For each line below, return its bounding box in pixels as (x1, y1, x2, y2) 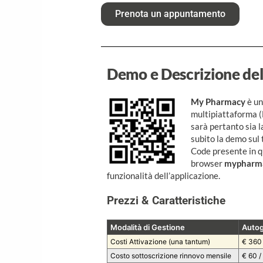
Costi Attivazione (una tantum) (110, 237, 211, 247)
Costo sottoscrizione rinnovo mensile (110, 251, 232, 261)
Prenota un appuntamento (115, 8, 226, 20)
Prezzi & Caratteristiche (107, 194, 226, 208)
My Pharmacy (190, 96, 245, 107)
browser (190, 158, 224, 169)
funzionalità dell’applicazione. (107, 170, 221, 181)
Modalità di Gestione (110, 222, 186, 232)
